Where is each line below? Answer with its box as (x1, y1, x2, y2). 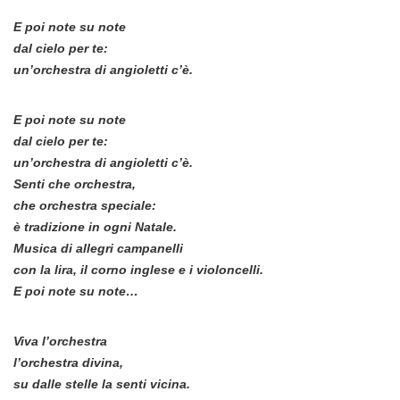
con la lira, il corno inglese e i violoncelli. (13, 262, 263, 278)
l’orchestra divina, (13, 355, 123, 371)
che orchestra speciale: (13, 198, 156, 213)
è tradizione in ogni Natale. (13, 220, 177, 235)
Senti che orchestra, (13, 177, 136, 192)
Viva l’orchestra (13, 334, 107, 349)
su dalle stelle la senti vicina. (13, 377, 190, 392)
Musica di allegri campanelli (13, 241, 183, 256)
